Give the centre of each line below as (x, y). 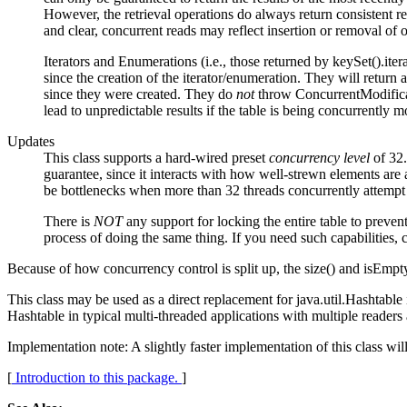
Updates (31, 141)
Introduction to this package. (97, 377)
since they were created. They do (140, 94)
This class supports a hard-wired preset (156, 157)
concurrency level (319, 157)
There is (69, 221)
